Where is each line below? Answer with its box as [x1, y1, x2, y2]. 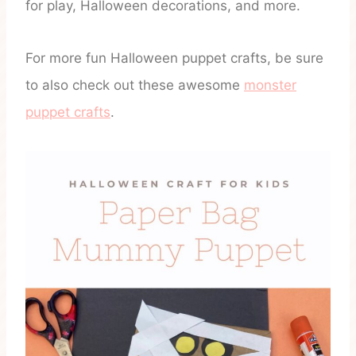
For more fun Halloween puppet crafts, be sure [25, 50, 323, 67]
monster [244, 77, 296, 94]
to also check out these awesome [25, 77, 244, 94]
